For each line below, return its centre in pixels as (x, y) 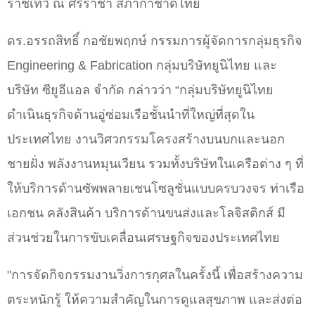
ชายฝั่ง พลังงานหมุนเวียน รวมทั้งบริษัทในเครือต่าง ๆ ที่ (155, 164)
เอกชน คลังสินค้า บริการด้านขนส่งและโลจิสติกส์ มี (146, 213)
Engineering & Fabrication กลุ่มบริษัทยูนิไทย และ (142, 66)
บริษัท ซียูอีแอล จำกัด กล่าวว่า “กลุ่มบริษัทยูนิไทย (140, 90)
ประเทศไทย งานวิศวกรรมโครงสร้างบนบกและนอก (146, 140)
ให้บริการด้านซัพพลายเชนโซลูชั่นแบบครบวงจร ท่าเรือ (156, 189)
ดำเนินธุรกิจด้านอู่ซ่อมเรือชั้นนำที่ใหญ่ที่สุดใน (131, 115)
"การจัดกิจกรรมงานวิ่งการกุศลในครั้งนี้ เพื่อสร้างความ (155, 275)
